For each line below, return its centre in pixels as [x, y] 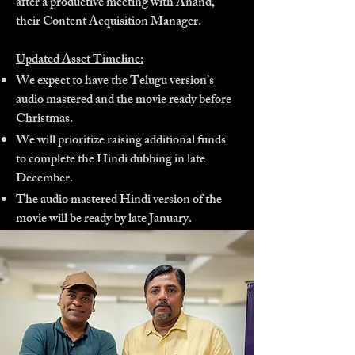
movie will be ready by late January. [104, 220]
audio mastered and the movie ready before [124, 101]
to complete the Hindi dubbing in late [111, 160]
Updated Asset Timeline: [80, 61]
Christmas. [44, 120]
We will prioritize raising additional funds [121, 141]
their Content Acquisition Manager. [109, 23]
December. [44, 179]
